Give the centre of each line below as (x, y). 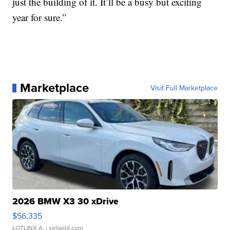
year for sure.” (40, 17)
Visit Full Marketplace (184, 88)
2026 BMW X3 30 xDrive (66, 202)
